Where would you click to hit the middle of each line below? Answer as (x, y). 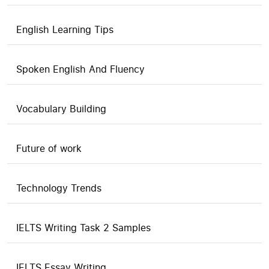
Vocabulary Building (61, 109)
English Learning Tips (65, 29)
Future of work (49, 148)
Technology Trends (59, 188)
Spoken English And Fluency (80, 69)
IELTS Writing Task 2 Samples (83, 228)
